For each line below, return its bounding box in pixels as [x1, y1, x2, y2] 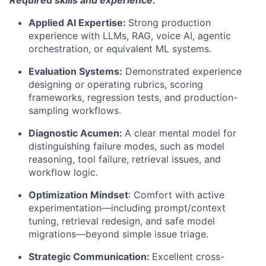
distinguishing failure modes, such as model [28, 140, 224, 152]
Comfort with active [131, 188, 224, 201]
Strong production [128, 16, 211, 28]
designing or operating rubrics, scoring [28, 78, 203, 90]
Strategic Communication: [28, 250, 150, 262]
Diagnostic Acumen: [28, 126, 122, 139]
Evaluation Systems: [28, 65, 122, 77]
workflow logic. [28, 166, 98, 178]
